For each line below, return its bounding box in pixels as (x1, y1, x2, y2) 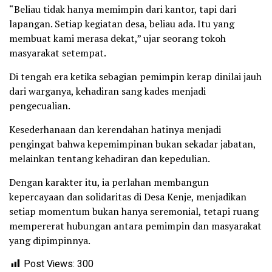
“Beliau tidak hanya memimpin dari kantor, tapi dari (9, 2, 236, 16)
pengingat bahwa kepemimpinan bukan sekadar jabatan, (9, 137, 256, 151)
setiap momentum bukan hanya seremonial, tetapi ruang (9, 205, 259, 219)
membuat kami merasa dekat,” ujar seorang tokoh (9, 32, 226, 46)
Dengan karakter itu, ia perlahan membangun (9, 175, 209, 189)
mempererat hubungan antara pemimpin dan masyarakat (9, 219, 262, 233)
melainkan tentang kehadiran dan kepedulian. (9, 152, 210, 166)
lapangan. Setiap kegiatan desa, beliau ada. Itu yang (9, 17, 234, 31)
